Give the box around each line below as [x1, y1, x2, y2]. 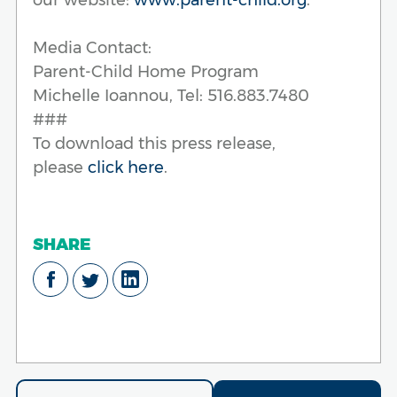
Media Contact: [33, 37, 152, 58]
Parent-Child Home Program [33, 61, 259, 82]
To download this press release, [33, 133, 276, 153]
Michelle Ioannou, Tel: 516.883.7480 [33, 85, 309, 105]
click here [88, 157, 164, 177]
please [33, 157, 88, 177]
